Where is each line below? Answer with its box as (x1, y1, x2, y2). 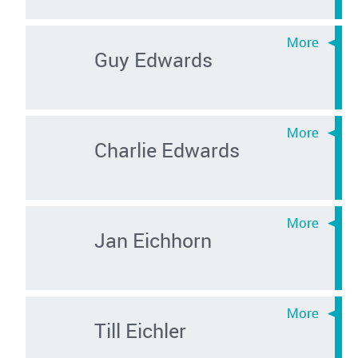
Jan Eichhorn (93, 225, 212, 253)
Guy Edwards (93, 45, 213, 73)
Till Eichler (93, 316, 186, 344)
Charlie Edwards (93, 135, 240, 163)
